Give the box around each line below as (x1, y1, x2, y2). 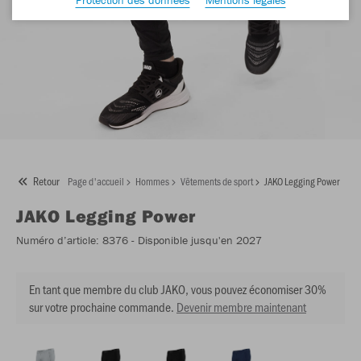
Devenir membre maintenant (176, 297, 306, 315)
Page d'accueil (68, 173, 124, 188)
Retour (33, 172, 60, 189)
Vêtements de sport (180, 173, 253, 188)
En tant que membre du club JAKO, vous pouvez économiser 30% (29, 280, 326, 297)
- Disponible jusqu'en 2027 (128, 232, 262, 247)
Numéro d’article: (16, 232, 99, 247)
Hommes (135, 173, 169, 188)
